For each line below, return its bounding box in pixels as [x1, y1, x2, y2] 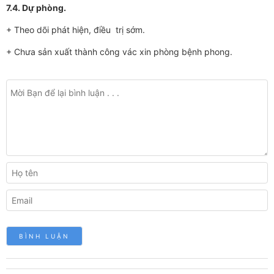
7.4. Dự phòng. [6, 2, 66, 13]
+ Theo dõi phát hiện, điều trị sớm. [6, 24, 145, 35]
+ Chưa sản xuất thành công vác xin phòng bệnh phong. [6, 46, 232, 57]
